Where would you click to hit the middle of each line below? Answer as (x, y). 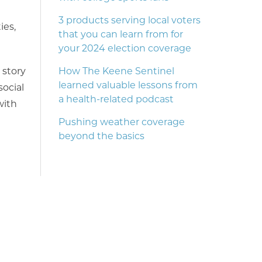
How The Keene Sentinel (116, 72)
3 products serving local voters (129, 21)
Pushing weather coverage (121, 123)
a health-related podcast (116, 100)
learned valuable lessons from (128, 86)
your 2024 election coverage (125, 49)
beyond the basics (101, 137)
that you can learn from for (120, 35)
